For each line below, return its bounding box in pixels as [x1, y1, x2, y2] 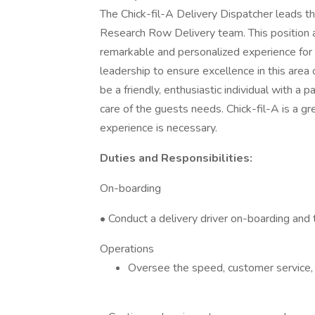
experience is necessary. [100, 120, 217, 136]
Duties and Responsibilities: [100, 150, 252, 166]
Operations [100, 241, 154, 257]
